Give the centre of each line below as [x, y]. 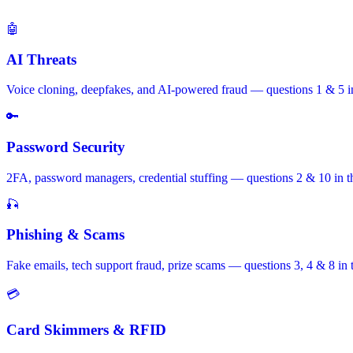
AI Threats [41, 59]
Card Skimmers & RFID [86, 329]
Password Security [66, 147]
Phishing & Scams [65, 235]
